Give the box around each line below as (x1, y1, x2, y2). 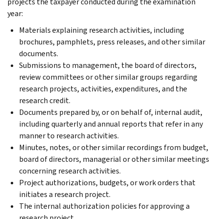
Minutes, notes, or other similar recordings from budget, (19, 142, 208, 153)
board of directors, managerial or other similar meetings (19, 153, 209, 164)
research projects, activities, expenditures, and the (19, 83, 187, 94)
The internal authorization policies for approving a (19, 200, 190, 211)
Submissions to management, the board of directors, (19, 60, 197, 70)
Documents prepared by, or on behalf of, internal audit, (19, 107, 202, 117)
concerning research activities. (19, 165, 121, 176)
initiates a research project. (19, 189, 110, 199)
